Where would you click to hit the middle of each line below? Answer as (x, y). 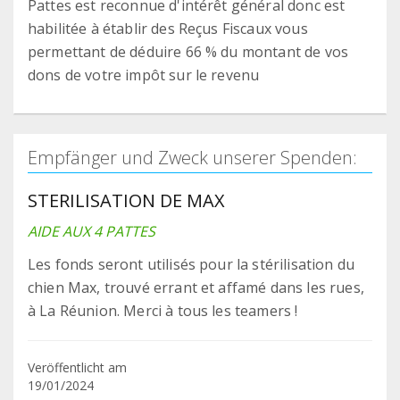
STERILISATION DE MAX (126, 201)
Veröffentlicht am (77, 368)
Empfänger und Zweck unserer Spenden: (192, 158)
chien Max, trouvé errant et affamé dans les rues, (196, 288)
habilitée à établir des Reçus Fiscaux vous (168, 29)
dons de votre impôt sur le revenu (144, 75)
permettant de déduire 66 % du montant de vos (188, 52)
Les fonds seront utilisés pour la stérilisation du (192, 265)
